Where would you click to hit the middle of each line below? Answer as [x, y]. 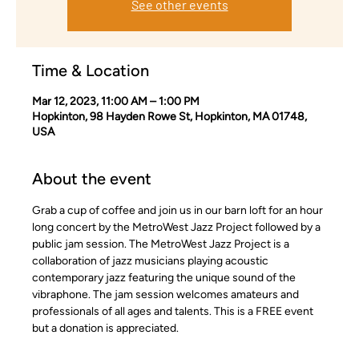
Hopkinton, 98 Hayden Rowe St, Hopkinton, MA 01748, [169, 117]
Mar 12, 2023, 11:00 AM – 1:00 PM [116, 101]
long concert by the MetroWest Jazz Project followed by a [177, 227]
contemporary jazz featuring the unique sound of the [165, 278]
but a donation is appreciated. [105, 328]
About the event [92, 179]
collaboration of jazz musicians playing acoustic [151, 261]
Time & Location [91, 71]
